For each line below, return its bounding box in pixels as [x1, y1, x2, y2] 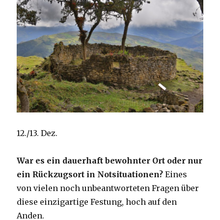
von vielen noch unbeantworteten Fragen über [17, 183, 199, 193]
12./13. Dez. [17, 128, 58, 138]
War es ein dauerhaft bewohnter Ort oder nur [17, 155, 203, 165]
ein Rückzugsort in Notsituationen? [17, 169, 164, 179]
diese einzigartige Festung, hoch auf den [17, 196, 177, 207]
